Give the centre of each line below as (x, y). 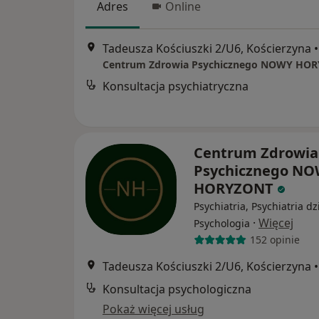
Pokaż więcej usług (153, 309)
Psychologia (222, 223)
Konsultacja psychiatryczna (176, 87)
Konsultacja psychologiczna (177, 289)
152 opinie (274, 240)
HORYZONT (235, 188)
